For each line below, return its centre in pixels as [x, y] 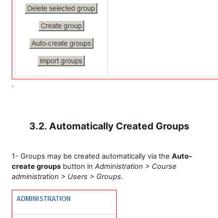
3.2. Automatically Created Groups [109, 126]
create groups [36, 166]
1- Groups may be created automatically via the [92, 156]
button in [78, 166]
